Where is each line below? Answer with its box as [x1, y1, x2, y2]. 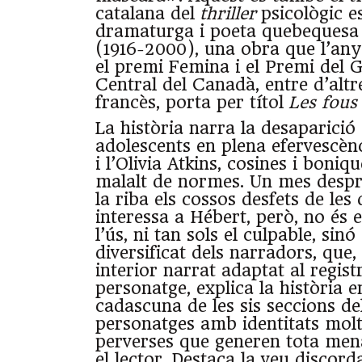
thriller [200, 4, 261, 24]
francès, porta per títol [95, 93, 288, 113]
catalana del [95, 4, 200, 24]
